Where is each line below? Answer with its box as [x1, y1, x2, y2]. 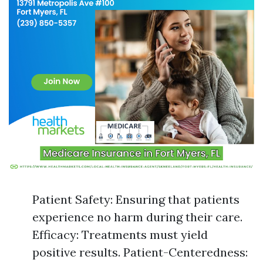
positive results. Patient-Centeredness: [32, 245, 248, 259]
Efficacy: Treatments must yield [32, 227, 208, 242]
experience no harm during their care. [32, 210, 242, 224]
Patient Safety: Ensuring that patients [32, 192, 240, 207]
